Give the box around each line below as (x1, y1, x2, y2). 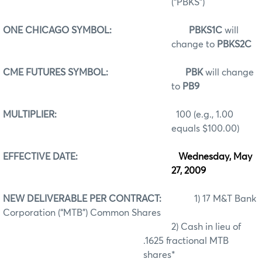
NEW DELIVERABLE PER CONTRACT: (3, 194, 161, 204)
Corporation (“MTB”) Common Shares (3, 208, 161, 218)
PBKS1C (189, 25, 225, 35)
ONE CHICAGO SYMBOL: (3, 25, 112, 35)
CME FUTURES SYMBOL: (3, 67, 108, 77)
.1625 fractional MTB (143, 236, 229, 246)
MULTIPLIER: (3, 109, 57, 119)
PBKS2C (217, 39, 251, 49)
